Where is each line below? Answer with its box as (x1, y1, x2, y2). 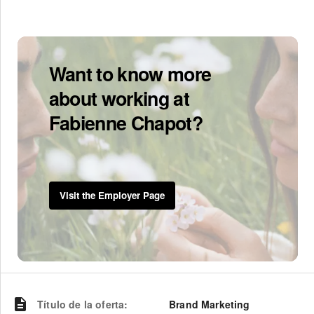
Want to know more (48, 60, 212, 87)
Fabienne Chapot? (48, 109, 203, 136)
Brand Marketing (169, 296, 250, 311)
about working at (48, 84, 190, 111)
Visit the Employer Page (59, 188, 165, 202)
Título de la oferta (37, 296, 125, 311)
